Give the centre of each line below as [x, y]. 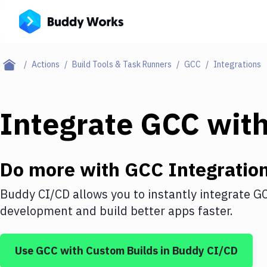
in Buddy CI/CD [198, 251]
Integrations [237, 64]
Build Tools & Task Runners [122, 64]
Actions [46, 64]
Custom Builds [122, 251]
